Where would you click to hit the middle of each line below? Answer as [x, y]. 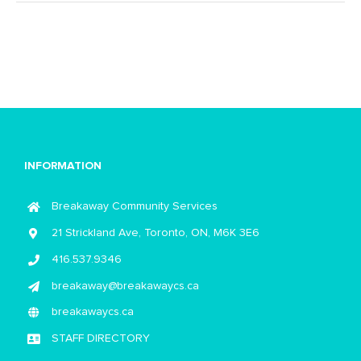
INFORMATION [63, 166]
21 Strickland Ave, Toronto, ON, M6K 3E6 [155, 233]
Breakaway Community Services [134, 207]
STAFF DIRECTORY [100, 339]
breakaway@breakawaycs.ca [125, 286]
